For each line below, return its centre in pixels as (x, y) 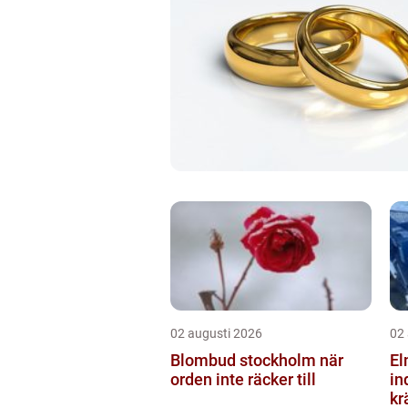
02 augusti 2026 (216, 333)
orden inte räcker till (243, 379)
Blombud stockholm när (245, 360)
